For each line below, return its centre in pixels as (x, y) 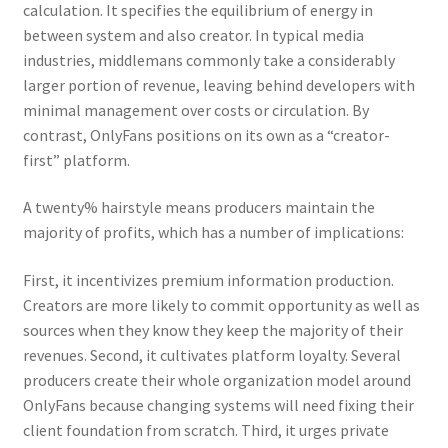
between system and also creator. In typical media (193, 34)
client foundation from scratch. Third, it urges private (205, 429)
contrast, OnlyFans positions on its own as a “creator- (206, 134)
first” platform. (76, 159)
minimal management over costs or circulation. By (195, 109)
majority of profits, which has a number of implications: (213, 232)
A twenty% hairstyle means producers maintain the (198, 207)
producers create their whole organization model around (216, 379)
